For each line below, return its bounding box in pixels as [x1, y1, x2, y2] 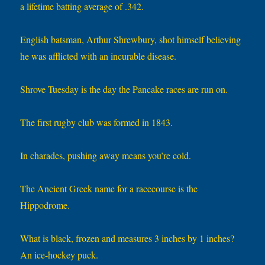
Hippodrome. [20, 199, 70, 212]
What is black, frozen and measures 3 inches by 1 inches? [20, 232, 235, 245]
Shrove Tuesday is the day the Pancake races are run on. [20, 83, 228, 96]
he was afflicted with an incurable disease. [20, 50, 177, 63]
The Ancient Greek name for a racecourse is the [20, 182, 198, 195]
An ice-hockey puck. [20, 248, 99, 261]
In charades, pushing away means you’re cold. [20, 149, 192, 162]
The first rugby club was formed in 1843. [20, 116, 173, 129]
